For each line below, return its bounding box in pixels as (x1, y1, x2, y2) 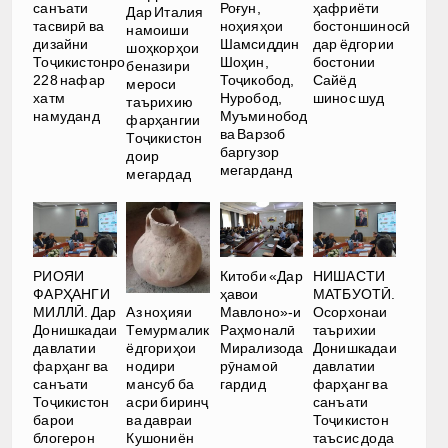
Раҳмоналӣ (219, 322, 296, 339)
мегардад (126, 165, 192, 182)
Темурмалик (126, 321, 210, 338)
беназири (126, 57, 191, 74)
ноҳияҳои (219, 18, 284, 35)
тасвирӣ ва (33, 18, 105, 35)
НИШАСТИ (312, 268, 386, 285)
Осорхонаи (312, 304, 388, 321)
